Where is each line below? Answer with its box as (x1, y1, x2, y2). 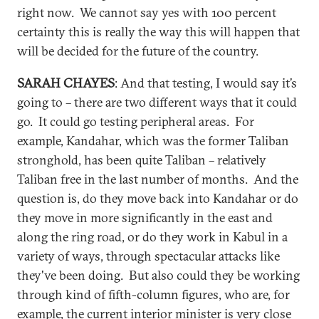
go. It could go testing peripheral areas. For (17, 113, 254, 130)
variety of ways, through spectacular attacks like (17, 248, 280, 264)
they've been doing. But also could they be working (17, 267, 300, 283)
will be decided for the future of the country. (17, 43, 258, 59)
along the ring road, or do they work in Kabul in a (17, 229, 288, 245)
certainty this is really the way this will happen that (17, 23, 300, 40)
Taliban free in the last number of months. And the (17, 171, 298, 187)
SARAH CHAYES (17, 75, 115, 91)
